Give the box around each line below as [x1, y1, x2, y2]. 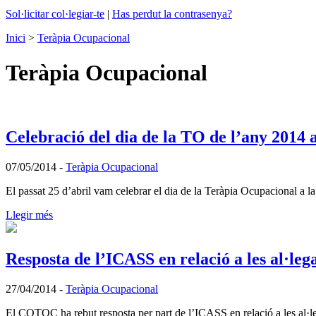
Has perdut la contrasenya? [112, 8, 232, 20]
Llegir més [6, 209, 53, 221]
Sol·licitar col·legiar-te [6, 8, 104, 20]
